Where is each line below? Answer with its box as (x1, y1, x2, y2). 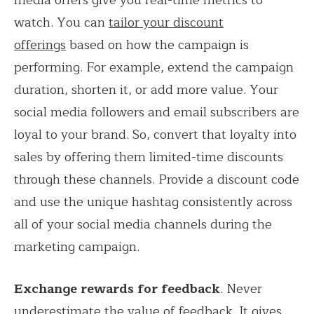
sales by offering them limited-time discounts (14, 146, 283, 168)
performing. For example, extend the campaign (14, 56, 294, 78)
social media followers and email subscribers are (14, 101, 299, 123)
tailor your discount (109, 11, 224, 33)
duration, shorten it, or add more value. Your (14, 78, 278, 100)
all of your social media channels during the (14, 213, 272, 235)
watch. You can (14, 11, 109, 33)
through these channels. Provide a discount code (14, 168, 299, 190)
